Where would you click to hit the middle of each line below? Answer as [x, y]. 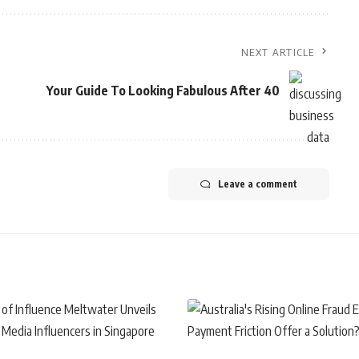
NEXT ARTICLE [278, 52]
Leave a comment [257, 184]
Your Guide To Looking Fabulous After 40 [163, 90]
